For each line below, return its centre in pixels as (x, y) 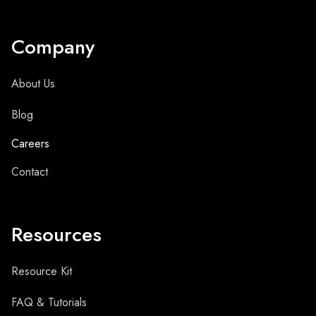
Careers (30, 144)
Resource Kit (42, 271)
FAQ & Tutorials (49, 302)
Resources (56, 235)
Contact (30, 172)
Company (53, 47)
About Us (33, 84)
